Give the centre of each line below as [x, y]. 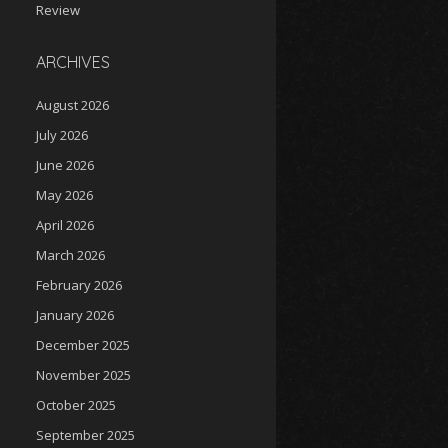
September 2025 [85, 435]
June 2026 [65, 165]
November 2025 [83, 375]
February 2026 [79, 285]
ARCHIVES [73, 62]
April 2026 [65, 225]
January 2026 [75, 315]
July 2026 [62, 135]
